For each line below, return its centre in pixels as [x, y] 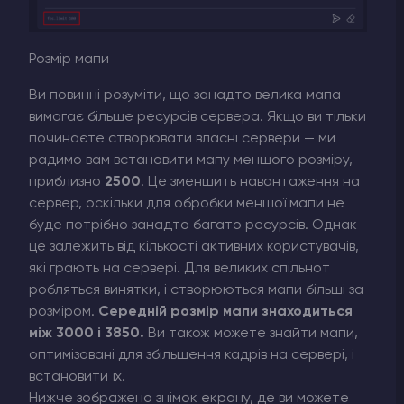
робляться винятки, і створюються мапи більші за [196, 290]
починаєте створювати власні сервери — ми [182, 138]
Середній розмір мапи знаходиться [225, 312]
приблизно [67, 182]
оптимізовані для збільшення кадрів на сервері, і [192, 355]
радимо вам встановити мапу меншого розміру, [191, 160]
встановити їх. [77, 376]
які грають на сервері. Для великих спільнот [179, 268]
